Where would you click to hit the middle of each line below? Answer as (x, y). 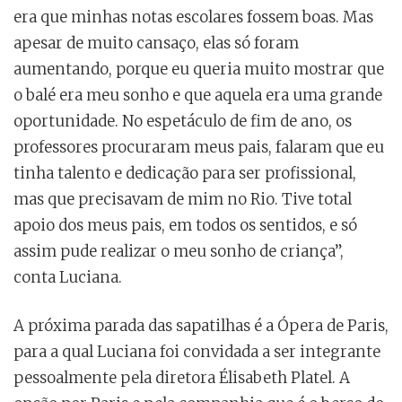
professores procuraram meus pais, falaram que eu (199, 148)
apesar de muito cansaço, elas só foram (156, 44)
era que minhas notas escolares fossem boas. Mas (193, 17)
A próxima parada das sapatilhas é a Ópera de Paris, (201, 326)
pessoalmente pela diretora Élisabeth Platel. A (182, 378)
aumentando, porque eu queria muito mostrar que (199, 70)
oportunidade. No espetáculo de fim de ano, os (183, 122)
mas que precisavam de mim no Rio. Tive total (183, 200)
